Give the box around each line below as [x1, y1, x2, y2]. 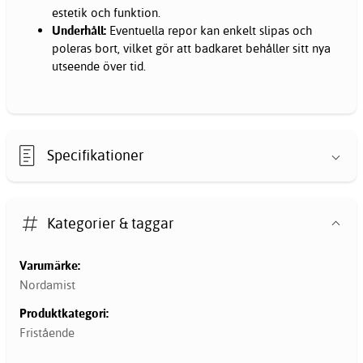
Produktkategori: [19, 305, 109, 322]
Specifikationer [47, 145, 145, 164]
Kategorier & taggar [47, 213, 175, 233]
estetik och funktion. [52, 5, 160, 21]
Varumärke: [19, 258, 80, 274]
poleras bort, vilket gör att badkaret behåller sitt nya [52, 41, 331, 57]
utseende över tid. [52, 58, 146, 75]
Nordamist [19, 276, 75, 293]
